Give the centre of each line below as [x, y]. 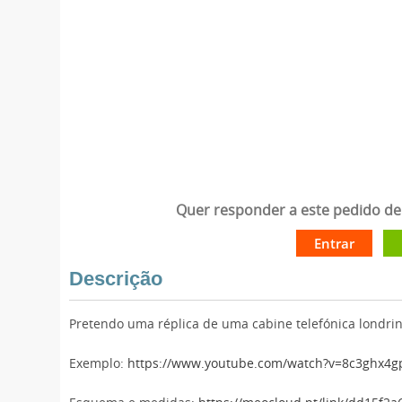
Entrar [334, 243]
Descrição [116, 279]
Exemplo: [99, 364]
